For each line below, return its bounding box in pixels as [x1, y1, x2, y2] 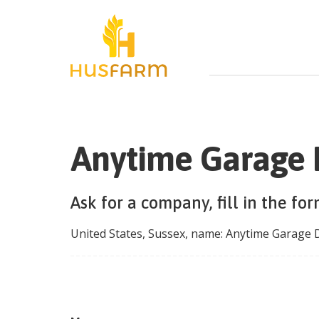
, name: [185, 226, 226, 242]
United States [70, 226, 142, 242]
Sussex [148, 226, 185, 242]
